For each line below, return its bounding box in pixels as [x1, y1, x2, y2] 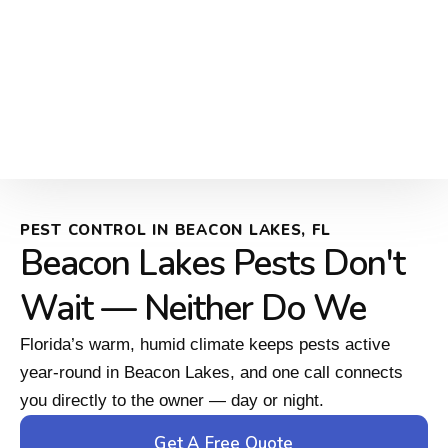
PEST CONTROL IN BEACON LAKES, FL [20, 220, 331, 241]
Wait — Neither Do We [20, 285, 366, 333]
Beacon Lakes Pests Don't [20, 240, 405, 288]
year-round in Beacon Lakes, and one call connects [20, 363, 403, 383]
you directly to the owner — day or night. [20, 391, 324, 411]
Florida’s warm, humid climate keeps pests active [20, 335, 390, 355]
